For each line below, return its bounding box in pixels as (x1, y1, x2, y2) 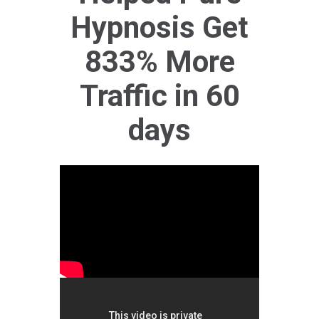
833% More (84, 44, 235, 79)
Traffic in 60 (79, 78, 240, 113)
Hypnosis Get (70, 10, 249, 45)
